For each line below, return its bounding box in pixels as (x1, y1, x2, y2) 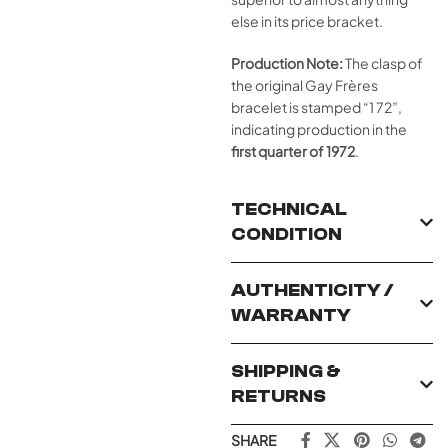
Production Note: (231, 54, 344, 72)
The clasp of (343, 54, 424, 72)
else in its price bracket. (231, 12, 384, 30)
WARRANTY (231, 305, 352, 326)
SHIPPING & (231, 361, 342, 382)
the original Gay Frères (231, 76, 379, 94)
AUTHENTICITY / (231, 280, 394, 301)
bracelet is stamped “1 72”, (231, 98, 403, 116)
